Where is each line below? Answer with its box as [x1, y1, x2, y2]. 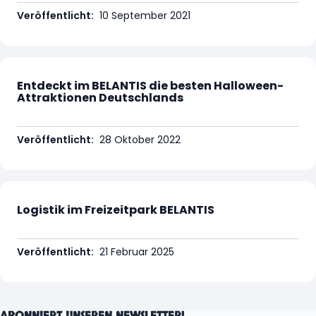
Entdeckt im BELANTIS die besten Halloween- [17, 78, 284, 95]
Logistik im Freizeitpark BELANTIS [17, 202, 214, 219]
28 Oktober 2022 [99, 133, 181, 147]
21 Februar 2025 [99, 245, 174, 260]
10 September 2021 [99, 8, 190, 23]
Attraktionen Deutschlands [17, 90, 185, 107]
